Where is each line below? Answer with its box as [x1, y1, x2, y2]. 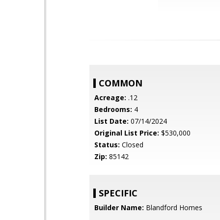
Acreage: [94, 93, 126, 102]
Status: [94, 140, 120, 149]
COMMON [99, 77, 142, 89]
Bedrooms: [94, 105, 132, 114]
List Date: [94, 116, 129, 126]
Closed [120, 140, 143, 149]
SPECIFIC [99, 187, 137, 199]
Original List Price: [94, 128, 159, 137]
